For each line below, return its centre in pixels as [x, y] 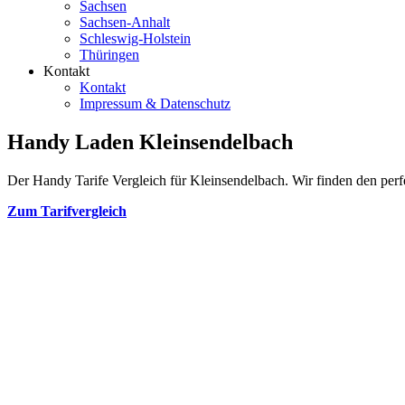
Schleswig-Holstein [135, 38]
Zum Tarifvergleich [67, 211]
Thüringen [109, 55]
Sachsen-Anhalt [125, 22]
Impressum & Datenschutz [155, 104]
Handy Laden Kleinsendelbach [150, 141]
